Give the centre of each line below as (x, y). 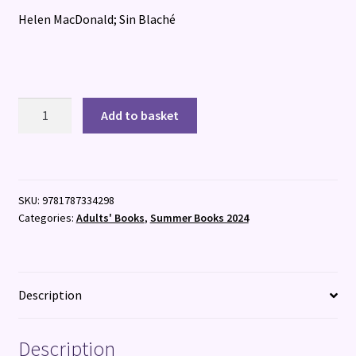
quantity (40, 126)
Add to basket (140, 115)
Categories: (47, 217)
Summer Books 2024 (199, 217)
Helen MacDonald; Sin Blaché (97, 19)
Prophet (40, 106)
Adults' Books (110, 217)
